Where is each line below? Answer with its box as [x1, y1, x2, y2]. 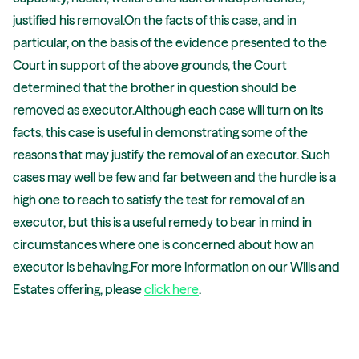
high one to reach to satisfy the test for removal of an [13, 192, 305, 208]
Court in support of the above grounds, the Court [13, 57, 287, 73]
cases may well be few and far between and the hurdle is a [13, 169, 336, 185]
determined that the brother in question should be [13, 79, 296, 95]
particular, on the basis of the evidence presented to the [13, 34, 327, 50]
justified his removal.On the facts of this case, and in [13, 12, 296, 28]
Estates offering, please [13, 281, 144, 297]
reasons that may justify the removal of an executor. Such [13, 147, 330, 163]
